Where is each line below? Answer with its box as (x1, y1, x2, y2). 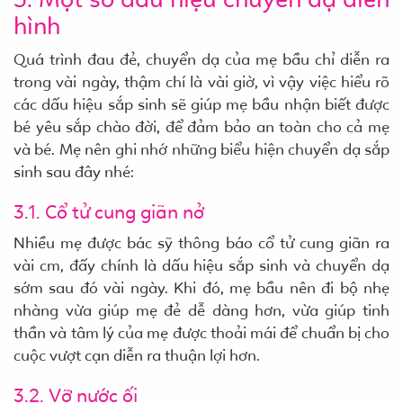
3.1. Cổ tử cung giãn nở (13, 200, 204, 224)
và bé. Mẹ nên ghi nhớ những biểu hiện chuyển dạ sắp (13, 139, 390, 159)
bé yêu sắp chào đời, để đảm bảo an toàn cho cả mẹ (13, 116, 390, 137)
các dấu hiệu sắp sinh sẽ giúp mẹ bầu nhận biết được (13, 94, 390, 114)
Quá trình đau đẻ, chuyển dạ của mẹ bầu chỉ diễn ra (13, 49, 390, 69)
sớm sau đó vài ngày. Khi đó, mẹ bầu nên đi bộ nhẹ (13, 277, 390, 298)
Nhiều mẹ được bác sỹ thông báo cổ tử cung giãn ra (13, 232, 390, 253)
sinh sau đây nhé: (13, 161, 134, 182)
